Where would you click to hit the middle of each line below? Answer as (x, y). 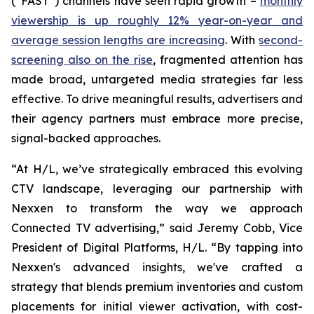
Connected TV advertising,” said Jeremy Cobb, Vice (157, 228)
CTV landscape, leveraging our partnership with (157, 189)
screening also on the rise (82, 60)
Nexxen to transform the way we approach (157, 208)
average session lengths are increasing (118, 40)
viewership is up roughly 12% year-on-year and (157, 20)
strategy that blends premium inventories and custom (157, 287)
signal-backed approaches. (86, 138)
